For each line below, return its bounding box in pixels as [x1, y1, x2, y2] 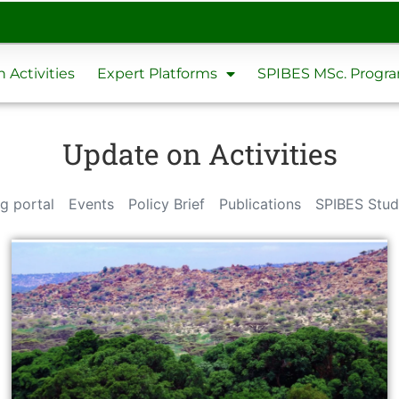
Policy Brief [127, 195, 205, 214]
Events [68, 195, 114, 214]
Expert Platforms [96, 64, 217, 82]
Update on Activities [61, 134, 338, 174]
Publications [218, 195, 301, 214]
